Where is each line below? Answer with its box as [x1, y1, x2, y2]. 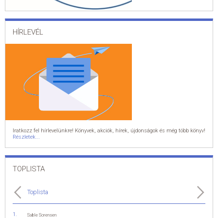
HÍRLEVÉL [13, 28, 43, 36]
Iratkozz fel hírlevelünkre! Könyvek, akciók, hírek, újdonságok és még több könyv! [13, 127, 205, 134]
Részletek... [13, 134, 40, 140]
